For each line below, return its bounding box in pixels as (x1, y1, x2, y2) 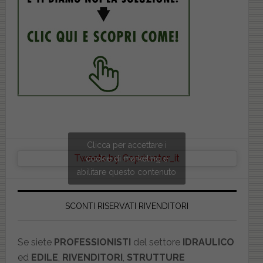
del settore (130, 236, 183, 248)
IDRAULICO (182, 236, 234, 248)
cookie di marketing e (86, 153, 168, 163)
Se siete (17, 236, 54, 248)
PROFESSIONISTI (53, 236, 131, 248)
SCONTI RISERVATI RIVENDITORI (65, 201, 189, 211)
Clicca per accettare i (87, 140, 167, 150)
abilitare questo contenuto (77, 167, 177, 177)
